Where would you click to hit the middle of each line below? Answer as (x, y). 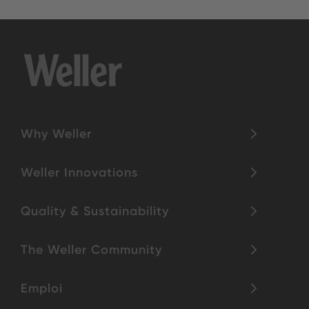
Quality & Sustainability (95, 211)
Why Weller (56, 133)
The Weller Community (91, 249)
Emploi (42, 288)
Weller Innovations (79, 172)
